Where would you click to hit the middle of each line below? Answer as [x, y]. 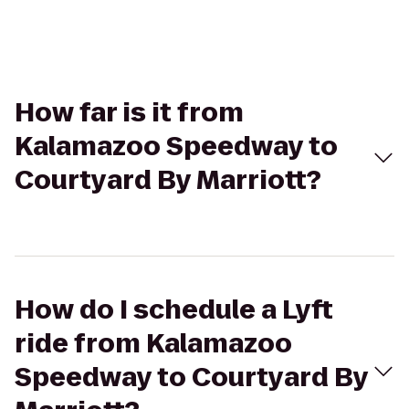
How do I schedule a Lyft [174, 310]
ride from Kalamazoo [153, 344]
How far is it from [129, 113]
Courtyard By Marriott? [168, 180]
